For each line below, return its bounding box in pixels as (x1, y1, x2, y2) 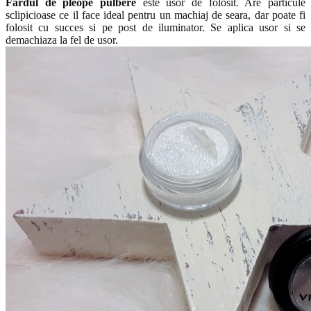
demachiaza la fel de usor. (6, 33, 118, 46)
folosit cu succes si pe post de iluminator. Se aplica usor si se (6, 21, 305, 33)
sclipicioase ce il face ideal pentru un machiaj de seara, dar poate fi (6, 8, 305, 21)
